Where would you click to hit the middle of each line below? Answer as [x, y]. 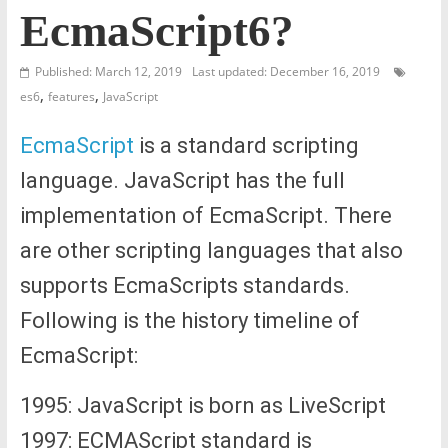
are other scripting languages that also [211, 250]
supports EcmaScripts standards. [184, 285]
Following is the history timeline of [189, 320]
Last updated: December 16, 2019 [285, 71]
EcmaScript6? [156, 30]
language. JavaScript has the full [182, 180]
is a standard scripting [246, 145]
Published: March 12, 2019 [108, 71]
